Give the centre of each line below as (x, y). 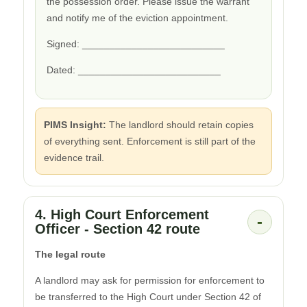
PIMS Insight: (75, 124)
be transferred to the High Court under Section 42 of (148, 296)
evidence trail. (74, 157)
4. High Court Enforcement (122, 214)
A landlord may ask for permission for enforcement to (150, 280)
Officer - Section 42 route (118, 229)
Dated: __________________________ (134, 70)
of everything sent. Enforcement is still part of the (150, 141)
